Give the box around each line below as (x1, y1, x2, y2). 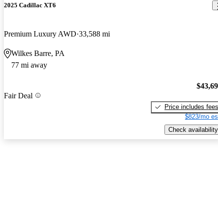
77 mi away (11, 61, 47, 70)
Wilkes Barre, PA (11, 49, 65, 58)
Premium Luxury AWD (4, 30, 76, 38)
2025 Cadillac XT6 (4, 1, 56, 9)
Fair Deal (4, 91, 33, 100)
